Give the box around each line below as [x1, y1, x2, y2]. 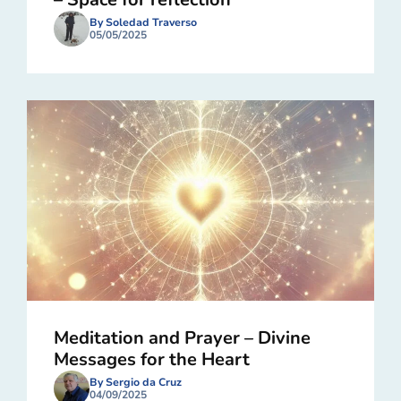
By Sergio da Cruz [90, 374, 182, 389]
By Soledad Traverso [90, 14, 197, 30]
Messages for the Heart [54, 346, 250, 371]
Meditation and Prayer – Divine [54, 325, 311, 350]
